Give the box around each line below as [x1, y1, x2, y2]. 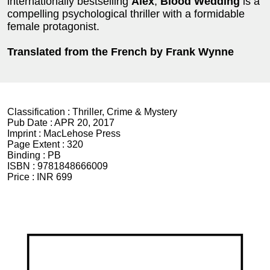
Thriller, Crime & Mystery [72, 106, 177, 117]
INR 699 [37, 171, 72, 182]
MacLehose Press [43, 128, 121, 139]
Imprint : [7, 128, 43, 139]
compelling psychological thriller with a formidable [7, 7, 245, 20]
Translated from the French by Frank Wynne [7, 45, 234, 58]
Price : [7, 171, 37, 182]
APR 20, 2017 [54, 117, 115, 128]
